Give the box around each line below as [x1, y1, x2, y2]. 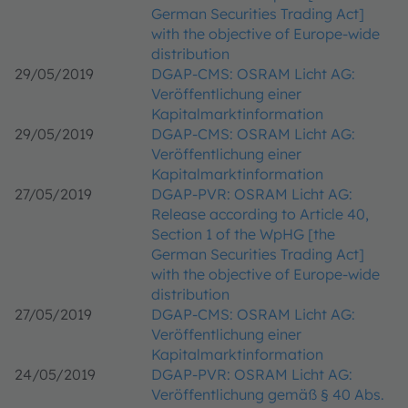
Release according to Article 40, [151, 205, 369, 223]
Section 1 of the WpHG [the [151, 225, 335, 243]
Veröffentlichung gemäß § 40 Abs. [151, 385, 384, 403]
